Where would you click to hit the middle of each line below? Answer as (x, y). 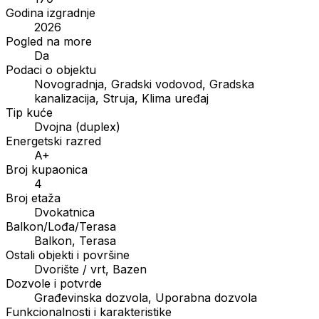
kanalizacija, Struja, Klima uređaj (121, 98)
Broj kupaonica (47, 169)
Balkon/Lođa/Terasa (61, 226)
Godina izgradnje (51, 12)
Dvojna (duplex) (77, 126)
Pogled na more (49, 41)
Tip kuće (29, 112)
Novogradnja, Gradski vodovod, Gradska (144, 84)
